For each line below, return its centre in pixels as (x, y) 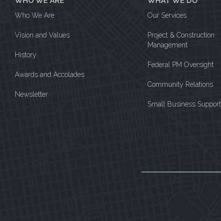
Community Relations (180, 85)
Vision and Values (42, 35)
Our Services (167, 16)
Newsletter (31, 94)
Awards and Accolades (50, 75)
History (26, 55)
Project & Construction (181, 35)
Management (167, 45)
